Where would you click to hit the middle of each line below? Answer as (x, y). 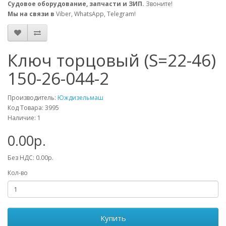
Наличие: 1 (24, 118)
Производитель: (33, 98)
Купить (113, 218)
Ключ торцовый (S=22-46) (112, 60)
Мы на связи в (31, 14)
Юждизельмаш (80, 98)
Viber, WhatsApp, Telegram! (95, 14)
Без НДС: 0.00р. (31, 158)
